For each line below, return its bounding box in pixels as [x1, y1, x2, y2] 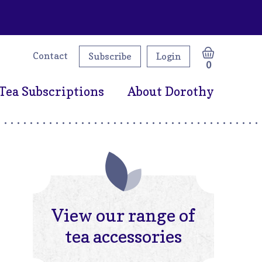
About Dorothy [127, 84, 214, 99]
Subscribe [88, 50, 132, 62]
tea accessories [65, 226, 182, 247]
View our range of [51, 205, 195, 226]
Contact [33, 50, 68, 61]
